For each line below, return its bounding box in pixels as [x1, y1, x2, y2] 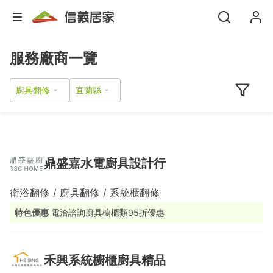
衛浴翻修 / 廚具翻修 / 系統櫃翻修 [10, 186, 160, 199]
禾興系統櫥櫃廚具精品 [44, 253, 166, 268]
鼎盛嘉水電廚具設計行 [44, 156, 166, 171]
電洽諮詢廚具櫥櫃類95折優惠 [51, 207, 165, 218]
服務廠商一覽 [10, 49, 97, 67]
